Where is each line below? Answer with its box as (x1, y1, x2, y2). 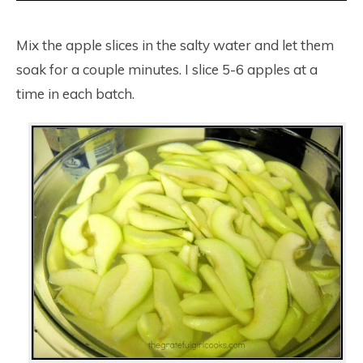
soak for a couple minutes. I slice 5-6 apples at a (16, 61, 318, 79)
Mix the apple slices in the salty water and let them (16, 36, 334, 54)
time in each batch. (16, 85, 135, 103)
